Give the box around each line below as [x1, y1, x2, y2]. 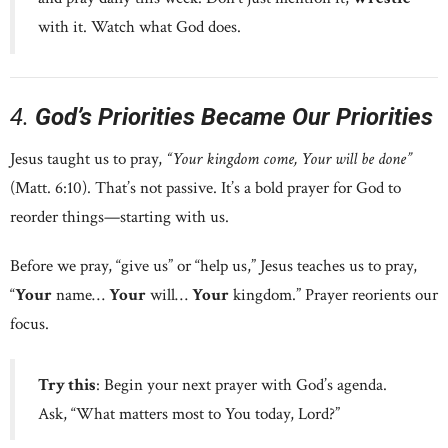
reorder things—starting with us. [10, 206, 229, 229]
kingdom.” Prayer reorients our [229, 284, 438, 307]
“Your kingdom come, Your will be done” [166, 148, 412, 171]
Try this [38, 373, 96, 396]
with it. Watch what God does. [38, 16, 241, 39]
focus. [10, 313, 49, 336]
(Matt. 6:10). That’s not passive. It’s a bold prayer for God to [10, 177, 401, 200]
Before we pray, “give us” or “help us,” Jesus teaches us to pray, [10, 255, 417, 278]
